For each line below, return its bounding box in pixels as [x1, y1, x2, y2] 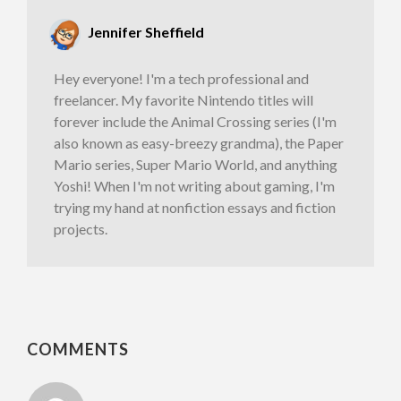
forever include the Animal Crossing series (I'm [54, 112, 337, 130]
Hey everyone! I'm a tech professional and [54, 69, 309, 87]
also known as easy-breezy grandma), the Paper [54, 133, 344, 151]
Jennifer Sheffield [88, 23, 204, 41]
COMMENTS [27, 338, 129, 359]
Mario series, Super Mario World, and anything [54, 155, 337, 173]
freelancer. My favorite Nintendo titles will [54, 90, 313, 108]
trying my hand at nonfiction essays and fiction [54, 198, 336, 216]
